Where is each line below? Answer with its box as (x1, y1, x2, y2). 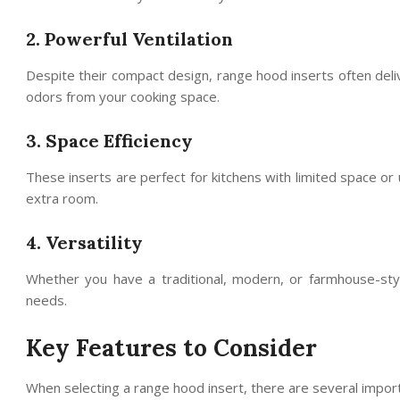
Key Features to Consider (26, 332, 317, 362)
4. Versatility (26, 230, 143, 254)
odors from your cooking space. (26, 87, 220, 105)
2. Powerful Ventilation (26, 27, 233, 50)
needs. (26, 290, 67, 309)
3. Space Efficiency (26, 129, 193, 152)
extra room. (26, 188, 98, 207)
